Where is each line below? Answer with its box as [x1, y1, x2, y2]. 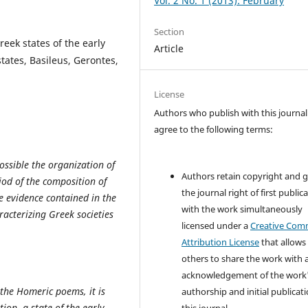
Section [154, 25, 185, 38]
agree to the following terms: [154, 122, 274, 135]
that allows [259, 236, 307, 248]
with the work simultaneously [181, 203, 303, 215]
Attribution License [181, 236, 260, 248]
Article [154, 41, 184, 55]
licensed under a [181, 219, 251, 232]
